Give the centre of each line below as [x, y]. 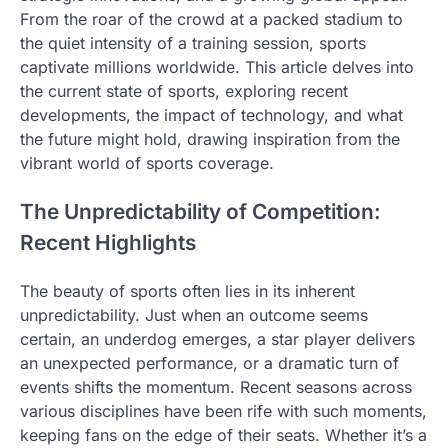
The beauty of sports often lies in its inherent [187, 291]
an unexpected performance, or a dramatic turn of [209, 363]
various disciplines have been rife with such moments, [223, 411]
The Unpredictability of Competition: [200, 212]
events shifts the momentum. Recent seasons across [216, 387]
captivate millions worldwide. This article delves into [217, 67]
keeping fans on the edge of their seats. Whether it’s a [223, 435]
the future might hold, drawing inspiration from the [210, 139]
